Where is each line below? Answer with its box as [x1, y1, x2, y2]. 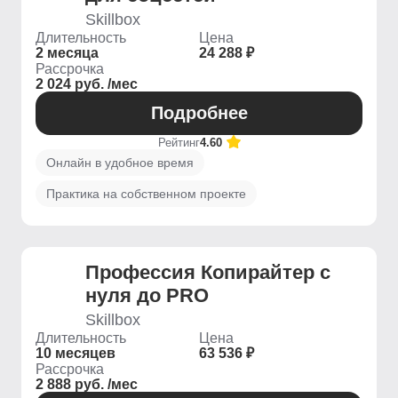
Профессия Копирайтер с [85, 261, 330, 283]
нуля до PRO [85, 284, 209, 306]
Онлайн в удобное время [46, 155, 194, 170]
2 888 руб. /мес [36, 377, 138, 392]
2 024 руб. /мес [36, 76, 138, 92]
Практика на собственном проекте [46, 187, 246, 201]
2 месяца [36, 45, 99, 60]
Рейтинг [157, 135, 200, 149]
